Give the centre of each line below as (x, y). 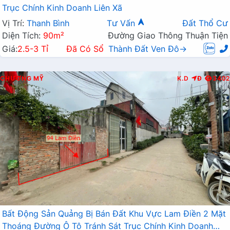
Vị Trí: (14, 23)
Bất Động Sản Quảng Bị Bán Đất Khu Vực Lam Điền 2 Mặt (114, 214)
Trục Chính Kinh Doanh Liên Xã (62, 7)
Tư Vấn (122, 23)
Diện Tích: (23, 35)
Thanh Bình (48, 23)
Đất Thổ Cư (205, 23)
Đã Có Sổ (85, 49)
